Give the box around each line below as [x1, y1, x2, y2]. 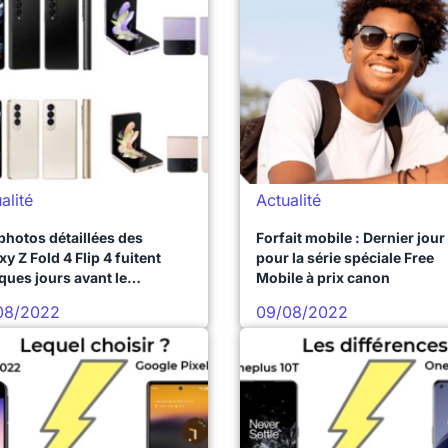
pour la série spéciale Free [256, 249, 434, 266]
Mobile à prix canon [256, 269, 390, 286]
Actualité [256, 190, 321, 210]
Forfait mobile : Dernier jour [256, 229, 445, 246]
